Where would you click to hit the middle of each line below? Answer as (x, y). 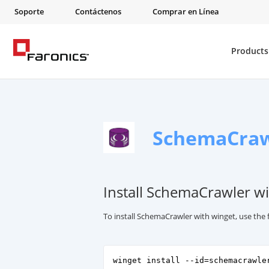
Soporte (29, 12)
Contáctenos (98, 12)
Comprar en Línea (186, 12)
